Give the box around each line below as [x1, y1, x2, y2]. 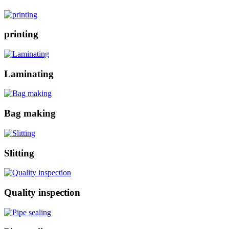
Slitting [4, 147, 34, 158]
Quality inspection [4, 187, 80, 198]
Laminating [4, 68, 54, 79]
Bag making [4, 108, 56, 119]
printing [4, 29, 38, 40]
